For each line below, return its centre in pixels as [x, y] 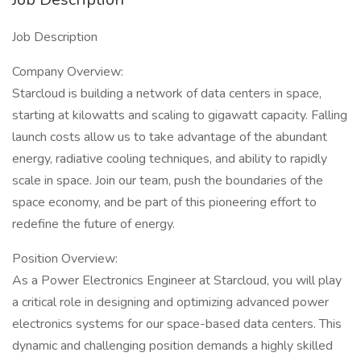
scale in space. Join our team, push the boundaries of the [168, 180]
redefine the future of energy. [93, 224]
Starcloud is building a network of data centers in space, [167, 93]
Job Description [55, 37]
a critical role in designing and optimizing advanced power [170, 302]
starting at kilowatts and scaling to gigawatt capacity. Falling [180, 115]
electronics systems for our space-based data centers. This [177, 324]
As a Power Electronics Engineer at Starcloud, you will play [177, 280]
